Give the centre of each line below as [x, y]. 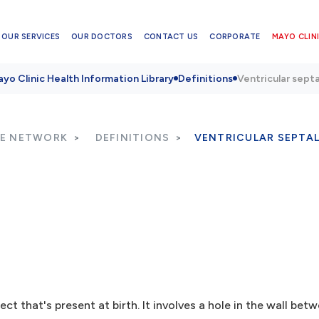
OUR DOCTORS [102, 36]
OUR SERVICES [31, 36]
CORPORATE [235, 36]
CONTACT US [171, 36]
